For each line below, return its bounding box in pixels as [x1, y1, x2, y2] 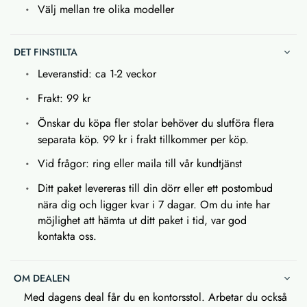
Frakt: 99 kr [38, 90, 90, 106]
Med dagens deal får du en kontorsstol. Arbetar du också [24, 288, 287, 305]
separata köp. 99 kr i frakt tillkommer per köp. [38, 131, 249, 147]
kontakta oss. [38, 228, 97, 244]
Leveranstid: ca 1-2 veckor [38, 65, 156, 82]
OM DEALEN [14, 271, 70, 285]
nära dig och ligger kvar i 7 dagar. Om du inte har [38, 196, 270, 212]
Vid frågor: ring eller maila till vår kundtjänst [38, 155, 242, 171]
